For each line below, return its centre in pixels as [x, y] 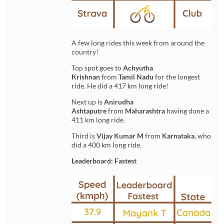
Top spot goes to [97, 67]
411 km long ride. [98, 119]
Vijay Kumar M [120, 135]
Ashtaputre [89, 110]
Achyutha [138, 67]
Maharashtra [145, 110]
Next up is [88, 101]
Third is [84, 135]
